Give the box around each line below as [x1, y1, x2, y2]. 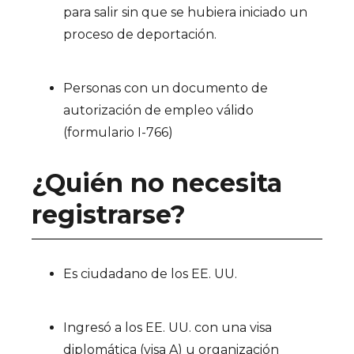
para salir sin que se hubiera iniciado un [63, 5, 307, 20]
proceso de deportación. [63, 27, 217, 42]
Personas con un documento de [63, 81, 268, 96]
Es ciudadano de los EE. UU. [63, 266, 237, 281]
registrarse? [32, 199, 186, 230]
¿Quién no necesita [32, 168, 282, 198]
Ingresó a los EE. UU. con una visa [63, 320, 272, 335]
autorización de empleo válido [63, 103, 254, 118]
